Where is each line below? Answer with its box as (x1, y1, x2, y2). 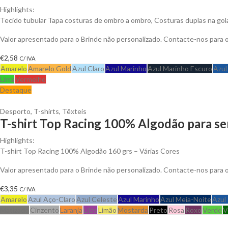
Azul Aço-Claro (28, 194, 75, 204)
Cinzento (30, 205, 59, 214)
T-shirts (34, 106, 59, 116)
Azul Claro (72, 64, 104, 73)
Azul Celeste (76, 194, 117, 204)
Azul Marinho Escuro (148, 64, 212, 73)
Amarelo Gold (28, 64, 71, 73)
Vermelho (15, 74, 46, 83)
